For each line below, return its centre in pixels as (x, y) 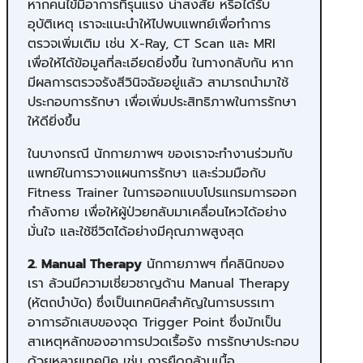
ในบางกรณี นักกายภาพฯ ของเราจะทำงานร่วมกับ (160, 154)
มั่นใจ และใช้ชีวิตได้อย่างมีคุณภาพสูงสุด (136, 231)
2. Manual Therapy (85, 264)
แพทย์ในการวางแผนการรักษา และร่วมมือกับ (147, 173)
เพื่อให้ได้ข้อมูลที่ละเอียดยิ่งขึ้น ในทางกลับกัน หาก (160, 63)
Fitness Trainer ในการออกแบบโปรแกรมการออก (162, 192)
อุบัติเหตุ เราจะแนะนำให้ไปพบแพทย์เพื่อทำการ (149, 24)
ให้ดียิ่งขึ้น (54, 121)
